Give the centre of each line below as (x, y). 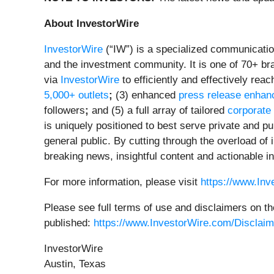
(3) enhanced (146, 95)
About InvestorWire (91, 24)
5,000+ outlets (76, 95)
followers (65, 111)
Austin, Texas (75, 264)
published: (69, 223)
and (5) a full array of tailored (158, 111)
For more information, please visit (122, 182)
